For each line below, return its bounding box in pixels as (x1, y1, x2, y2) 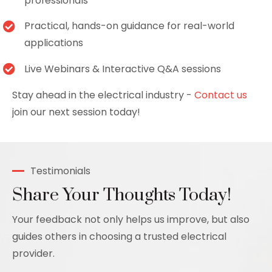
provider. (12, 246, 55, 260)
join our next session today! (12, 105, 140, 120)
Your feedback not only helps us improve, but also (12, 212, 250, 226)
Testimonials (30, 163, 90, 178)
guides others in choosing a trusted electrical (12, 229, 226, 243)
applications (24, 36, 83, 50)
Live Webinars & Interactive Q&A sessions (24, 62, 221, 76)
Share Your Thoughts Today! (12, 183, 231, 206)
